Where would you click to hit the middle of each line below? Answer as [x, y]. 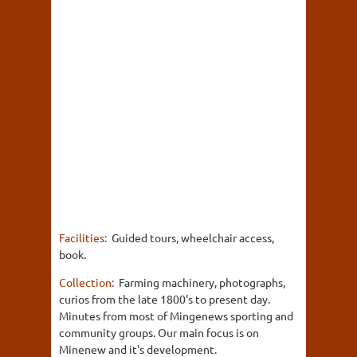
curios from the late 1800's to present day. [165, 298]
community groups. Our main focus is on [159, 332]
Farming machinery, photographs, [202, 282]
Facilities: [84, 237]
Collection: [88, 282]
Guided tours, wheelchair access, [193, 237]
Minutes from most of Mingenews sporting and [176, 315]
